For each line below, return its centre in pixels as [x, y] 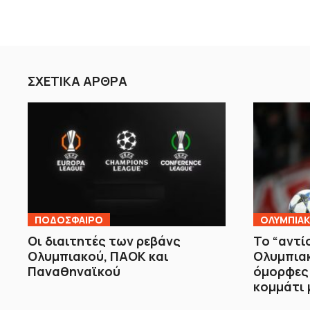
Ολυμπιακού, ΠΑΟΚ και [98, 256]
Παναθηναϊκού [74, 271]
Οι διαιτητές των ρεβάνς [104, 240]
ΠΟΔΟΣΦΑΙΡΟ [69, 219]
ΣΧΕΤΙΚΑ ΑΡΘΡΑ [77, 81]
